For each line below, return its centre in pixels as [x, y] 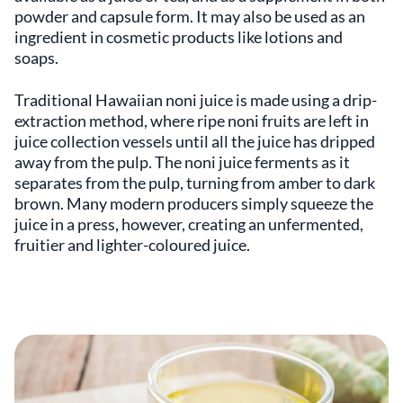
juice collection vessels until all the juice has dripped [195, 142]
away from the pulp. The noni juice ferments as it [182, 162]
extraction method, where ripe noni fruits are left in [192, 121]
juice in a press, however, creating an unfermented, [189, 224]
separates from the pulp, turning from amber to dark [195, 183]
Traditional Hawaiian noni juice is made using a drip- [196, 100]
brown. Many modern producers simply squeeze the [194, 204]
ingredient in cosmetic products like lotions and [179, 37]
